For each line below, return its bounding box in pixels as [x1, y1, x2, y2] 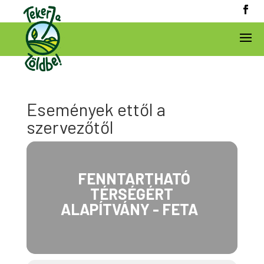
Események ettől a [26, 98, 166, 120]
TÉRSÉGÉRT [90, 184, 174, 203]
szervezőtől [26, 116, 114, 137]
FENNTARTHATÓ [78, 169, 191, 187]
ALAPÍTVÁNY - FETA [61, 200, 199, 218]
